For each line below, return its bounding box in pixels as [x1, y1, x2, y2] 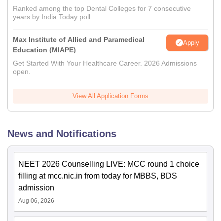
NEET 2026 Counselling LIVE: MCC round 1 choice [18, 160, 199, 168]
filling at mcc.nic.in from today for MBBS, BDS [18, 172, 177, 180]
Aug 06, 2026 [18, 197, 54, 204]
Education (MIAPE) [13, 46, 76, 54]
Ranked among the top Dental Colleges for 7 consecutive [13, 4, 191, 12]
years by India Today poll [13, 13, 90, 21]
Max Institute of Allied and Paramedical [13, 36, 145, 43]
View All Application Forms [73, 92, 148, 100]
